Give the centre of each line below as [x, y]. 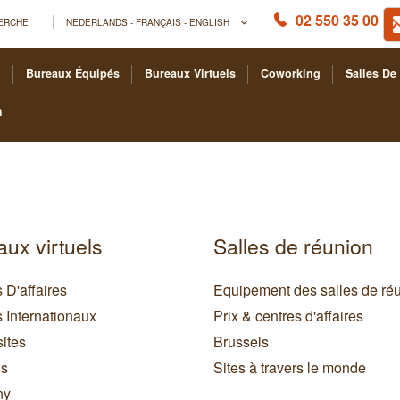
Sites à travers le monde [290, 368]
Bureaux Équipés [73, 73]
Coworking [291, 73]
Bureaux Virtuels [190, 73]
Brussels [241, 342]
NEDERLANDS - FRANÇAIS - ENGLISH [149, 21]
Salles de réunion [293, 246]
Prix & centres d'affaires [288, 316]
